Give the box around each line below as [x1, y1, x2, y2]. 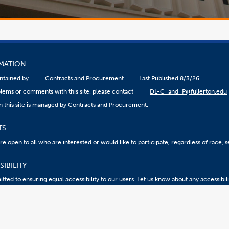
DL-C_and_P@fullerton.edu [150, 88, 227, 96]
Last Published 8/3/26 [139, 75, 199, 82]
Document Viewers [107, 193, 162, 200]
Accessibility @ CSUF [49, 193, 107, 200]
